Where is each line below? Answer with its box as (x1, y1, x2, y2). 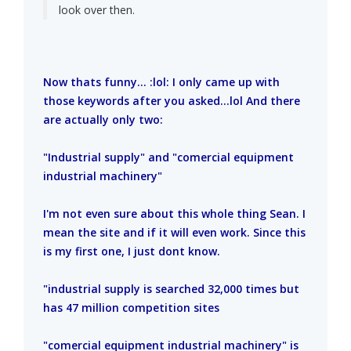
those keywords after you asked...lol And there (43, 93, 300, 109)
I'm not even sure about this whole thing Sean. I (43, 206, 306, 222)
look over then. (59, 2, 135, 18)
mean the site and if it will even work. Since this (43, 225, 306, 241)
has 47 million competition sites (43, 300, 219, 316)
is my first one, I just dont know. (43, 244, 220, 259)
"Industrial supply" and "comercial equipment (43, 150, 294, 165)
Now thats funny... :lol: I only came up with (43, 74, 280, 90)
